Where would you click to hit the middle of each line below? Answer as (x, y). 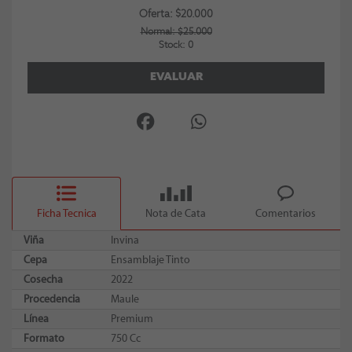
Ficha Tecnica (66, 213)
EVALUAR (176, 77)
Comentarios (285, 213)
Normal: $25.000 (176, 32)
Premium (132, 319)
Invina (125, 240)
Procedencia (52, 299)
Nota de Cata (176, 213)
